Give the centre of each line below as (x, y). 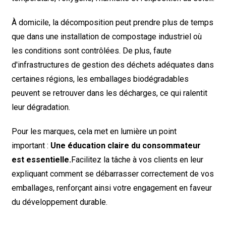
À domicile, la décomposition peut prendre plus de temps (112, 22)
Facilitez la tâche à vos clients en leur (137, 160)
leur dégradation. (41, 107)
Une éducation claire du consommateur (125, 146)
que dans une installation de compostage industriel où (106, 37)
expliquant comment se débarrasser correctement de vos (112, 174)
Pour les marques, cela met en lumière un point (94, 131)
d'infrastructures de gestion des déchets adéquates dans (112, 65)
